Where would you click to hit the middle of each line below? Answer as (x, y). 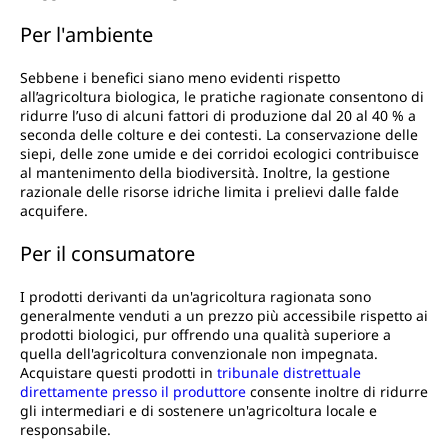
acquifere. (54, 211)
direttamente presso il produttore (133, 392)
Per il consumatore (107, 254)
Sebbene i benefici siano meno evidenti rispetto (180, 78)
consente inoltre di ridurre (337, 392)
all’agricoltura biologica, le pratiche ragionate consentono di (222, 97)
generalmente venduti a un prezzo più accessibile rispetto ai (224, 316)
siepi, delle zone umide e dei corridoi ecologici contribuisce (219, 154)
